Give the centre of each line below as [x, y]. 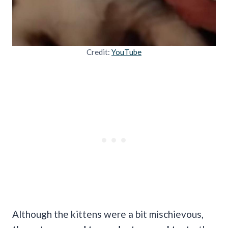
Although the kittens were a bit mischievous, [108, 214]
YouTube [126, 52]
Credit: [99, 52]
